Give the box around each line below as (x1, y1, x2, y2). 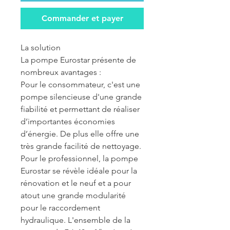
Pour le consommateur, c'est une (21, 80, 140, 89)
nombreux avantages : (21, 67, 101, 77)
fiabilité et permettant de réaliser (21, 104, 140, 114)
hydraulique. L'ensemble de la (21, 215, 130, 225)
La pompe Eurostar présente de (21, 55, 136, 65)
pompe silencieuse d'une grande (21, 92, 142, 102)
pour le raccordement (21, 203, 100, 213)
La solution (21, 43, 61, 52)
